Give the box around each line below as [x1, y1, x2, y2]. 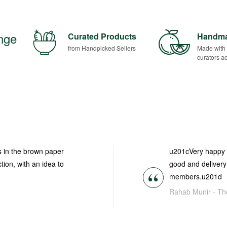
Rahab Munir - [169, 186, 217, 197]
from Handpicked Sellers [67, 44, 136, 53]
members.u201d [169, 171, 222, 182]
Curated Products [67, 30, 136, 43]
